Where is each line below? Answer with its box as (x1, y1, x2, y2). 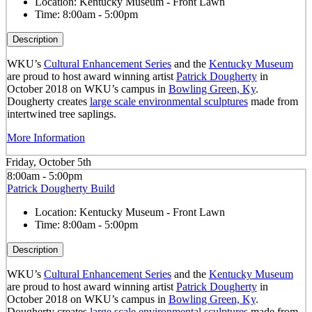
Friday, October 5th (6, 156, 91, 169)
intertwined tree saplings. (6, 107, 116, 120)
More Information (6, 131, 85, 143)
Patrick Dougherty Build (6, 182, 115, 194)
